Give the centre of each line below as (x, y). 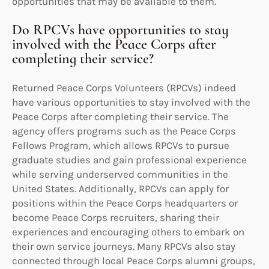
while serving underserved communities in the (120, 174)
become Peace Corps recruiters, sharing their (116, 217)
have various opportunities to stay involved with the (131, 102)
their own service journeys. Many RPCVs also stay (124, 246)
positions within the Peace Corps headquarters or (125, 203)
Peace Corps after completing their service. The (120, 116)
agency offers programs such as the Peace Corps (124, 131)
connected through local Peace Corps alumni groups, (134, 260)
